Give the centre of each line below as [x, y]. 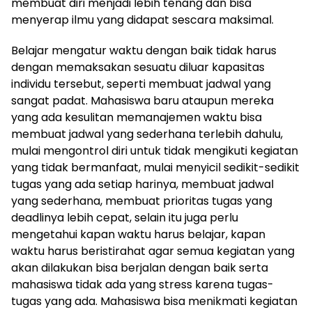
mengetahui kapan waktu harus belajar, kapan [138, 234]
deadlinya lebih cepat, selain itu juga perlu [125, 217]
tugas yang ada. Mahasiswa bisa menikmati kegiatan [154, 301]
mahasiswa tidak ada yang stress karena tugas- [142, 284]
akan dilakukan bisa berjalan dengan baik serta [140, 267]
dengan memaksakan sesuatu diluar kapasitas [138, 67]
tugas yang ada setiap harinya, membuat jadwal [142, 184]
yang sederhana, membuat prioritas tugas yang [142, 201]
